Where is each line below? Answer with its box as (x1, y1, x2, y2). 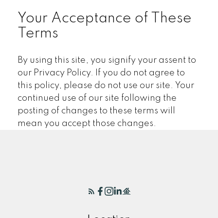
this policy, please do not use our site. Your (17, 81, 194, 90)
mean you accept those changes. (17, 119, 156, 128)
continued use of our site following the (17, 93, 177, 103)
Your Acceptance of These (17, 11, 192, 26)
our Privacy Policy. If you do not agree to (17, 68, 185, 77)
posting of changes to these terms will (17, 106, 175, 115)
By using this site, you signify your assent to (17, 55, 196, 65)
